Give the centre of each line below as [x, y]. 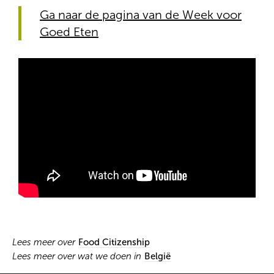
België [157, 256]
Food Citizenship [114, 242]
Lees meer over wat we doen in [77, 256]
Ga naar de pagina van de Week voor [141, 14]
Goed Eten [69, 31]
